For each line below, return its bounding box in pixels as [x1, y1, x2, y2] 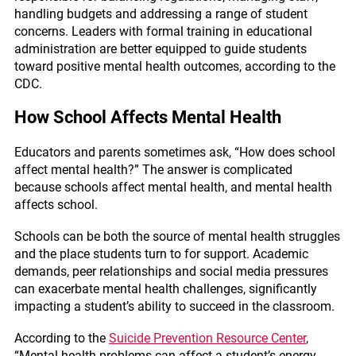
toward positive [14, 59, 103, 74]
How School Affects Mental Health [14, 107, 281, 127]
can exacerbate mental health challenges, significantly [14, 281, 317, 296]
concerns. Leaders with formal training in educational [14, 24, 312, 39]
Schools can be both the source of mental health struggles [14, 229, 340, 244]
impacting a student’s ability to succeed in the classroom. [14, 299, 335, 314]
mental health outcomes [103, 59, 239, 74]
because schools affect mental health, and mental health [14, 180, 332, 195]
